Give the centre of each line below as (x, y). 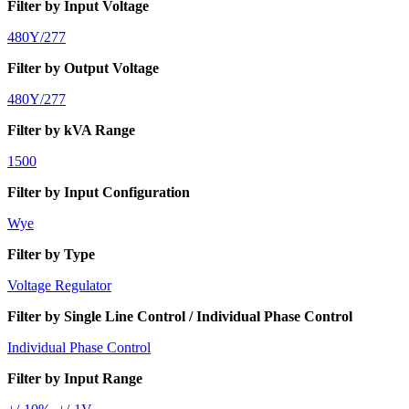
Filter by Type (51, 254)
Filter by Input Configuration (99, 192)
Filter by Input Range (75, 378)
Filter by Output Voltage (83, 68)
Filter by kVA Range (71, 130)
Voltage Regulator (59, 285)
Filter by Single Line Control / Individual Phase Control (180, 316)
